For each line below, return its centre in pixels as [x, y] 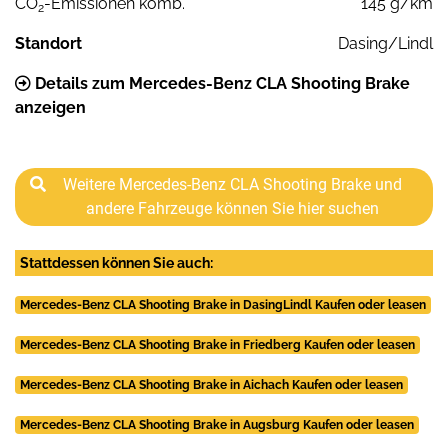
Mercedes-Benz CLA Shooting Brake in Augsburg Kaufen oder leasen [216, 424]
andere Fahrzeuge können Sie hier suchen [232, 208]
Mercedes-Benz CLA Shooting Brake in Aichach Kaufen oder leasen [211, 384]
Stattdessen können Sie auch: [116, 262]
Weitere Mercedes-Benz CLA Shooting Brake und [232, 184]
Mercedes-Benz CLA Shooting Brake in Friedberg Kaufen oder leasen [217, 344]
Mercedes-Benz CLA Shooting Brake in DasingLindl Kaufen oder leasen [222, 304]
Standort [48, 43]
